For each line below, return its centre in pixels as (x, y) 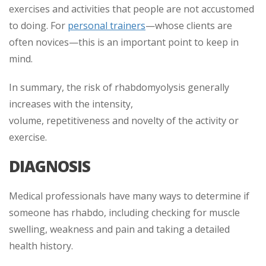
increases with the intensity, (71, 104)
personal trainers (107, 25)
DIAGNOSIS (50, 166)
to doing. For (38, 25)
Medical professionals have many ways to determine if (129, 196)
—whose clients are (189, 25)
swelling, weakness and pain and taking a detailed (119, 229)
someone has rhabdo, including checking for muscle (124, 212)
